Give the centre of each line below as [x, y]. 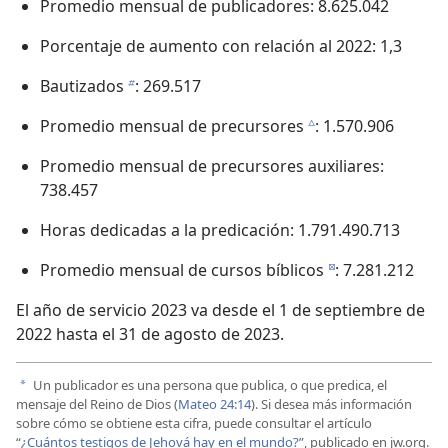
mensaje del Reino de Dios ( [97, 404]
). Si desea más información [331, 404]
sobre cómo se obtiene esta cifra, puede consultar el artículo [194, 423]
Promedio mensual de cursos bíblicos [182, 270]
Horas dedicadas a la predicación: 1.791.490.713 [220, 230]
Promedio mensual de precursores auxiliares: [212, 166]
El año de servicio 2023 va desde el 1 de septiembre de [220, 310]
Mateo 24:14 [214, 404]
